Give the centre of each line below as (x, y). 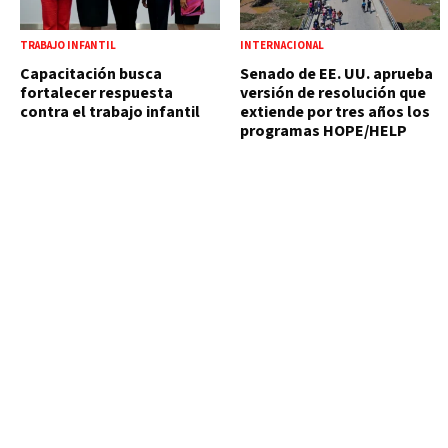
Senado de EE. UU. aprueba (336, 74)
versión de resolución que (333, 93)
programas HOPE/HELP (323, 131)
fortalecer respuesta (96, 93)
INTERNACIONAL (282, 46)
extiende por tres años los (335, 112)
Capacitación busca (91, 74)
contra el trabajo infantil (110, 112)
